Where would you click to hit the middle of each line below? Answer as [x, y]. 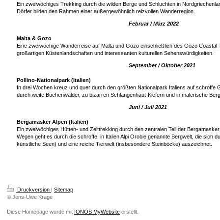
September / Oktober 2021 [162, 65]
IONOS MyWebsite [97, 212]
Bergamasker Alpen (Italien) [53, 122]
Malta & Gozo [34, 38]
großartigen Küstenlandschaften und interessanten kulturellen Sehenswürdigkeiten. [115, 53]
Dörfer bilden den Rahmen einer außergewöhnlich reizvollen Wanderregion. [106, 11]
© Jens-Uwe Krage [30, 197]
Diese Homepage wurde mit [41, 212]
